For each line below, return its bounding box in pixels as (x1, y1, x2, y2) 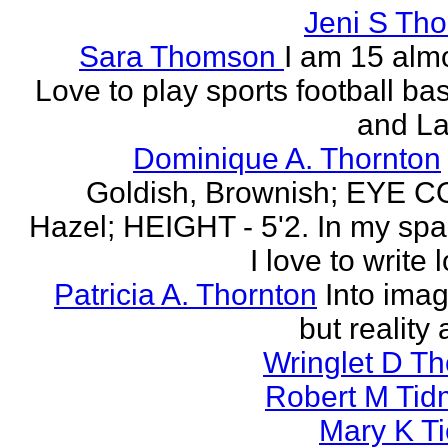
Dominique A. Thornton (133, 142, 441, 175)
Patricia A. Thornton (54, 278, 317, 311)
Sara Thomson (79, 40, 284, 73)
